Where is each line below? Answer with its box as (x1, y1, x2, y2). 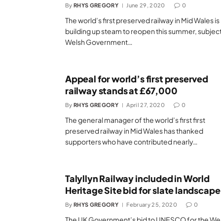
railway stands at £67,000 (65, 85, 178, 96)
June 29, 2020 (126, 2, 165, 8)
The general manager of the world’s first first (65, 115, 205, 124)
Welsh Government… (65, 37, 133, 46)
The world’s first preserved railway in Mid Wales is (65, 16, 220, 25)
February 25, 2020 (126, 201, 177, 208)
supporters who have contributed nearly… (65, 137, 198, 146)
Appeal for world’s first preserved (65, 73, 208, 84)
